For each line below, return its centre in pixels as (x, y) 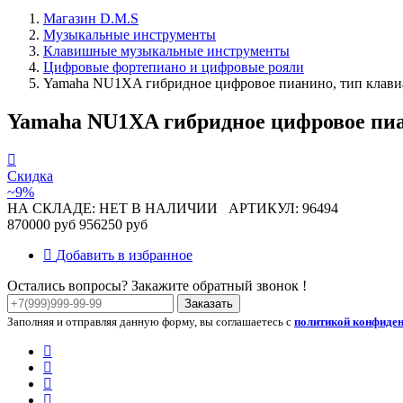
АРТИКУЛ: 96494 (278, 208)
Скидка (30, 175)
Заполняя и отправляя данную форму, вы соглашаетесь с (151, 321)
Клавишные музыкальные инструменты (166, 50)
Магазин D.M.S (91, 18)
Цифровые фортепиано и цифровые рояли (174, 67)
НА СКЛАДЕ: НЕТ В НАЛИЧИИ (112, 208)
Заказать (209, 303)
